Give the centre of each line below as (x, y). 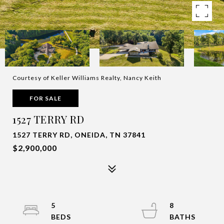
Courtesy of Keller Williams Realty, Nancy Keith (87, 78)
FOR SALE (45, 98)
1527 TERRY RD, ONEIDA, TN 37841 (79, 135)
